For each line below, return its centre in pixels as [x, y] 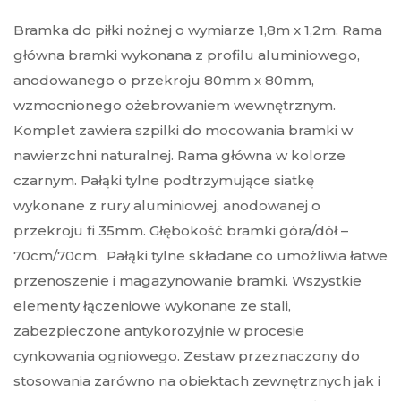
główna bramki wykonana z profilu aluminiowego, [187, 55]
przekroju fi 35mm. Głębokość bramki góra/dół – [181, 231]
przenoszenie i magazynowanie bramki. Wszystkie [188, 281]
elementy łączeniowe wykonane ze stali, [152, 306]
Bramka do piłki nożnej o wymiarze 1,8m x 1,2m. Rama [198, 30]
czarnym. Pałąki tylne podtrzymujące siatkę [164, 181]
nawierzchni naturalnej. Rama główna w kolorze [179, 156]
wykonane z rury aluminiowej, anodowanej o [167, 206]
